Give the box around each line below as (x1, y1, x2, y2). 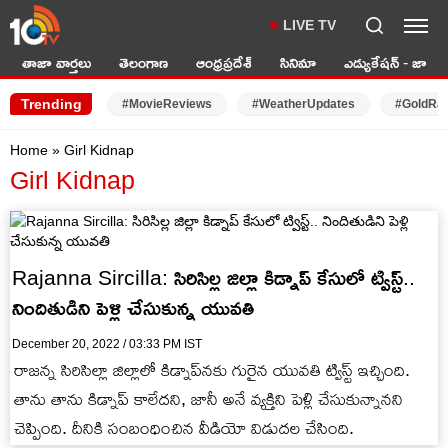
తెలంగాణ (119, 54, 168, 71)
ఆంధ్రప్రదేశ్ (196, 54, 252, 71)
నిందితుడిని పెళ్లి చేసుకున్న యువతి (12, 296, 254, 319)
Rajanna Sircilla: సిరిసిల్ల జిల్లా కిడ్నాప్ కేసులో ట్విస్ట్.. (12, 266, 415, 289)
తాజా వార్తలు (22, 54, 91, 71)
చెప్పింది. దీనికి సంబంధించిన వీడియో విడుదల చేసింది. (14, 418, 354, 438)
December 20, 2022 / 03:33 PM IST (12, 337, 202, 351)
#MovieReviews (122, 97, 212, 111)
